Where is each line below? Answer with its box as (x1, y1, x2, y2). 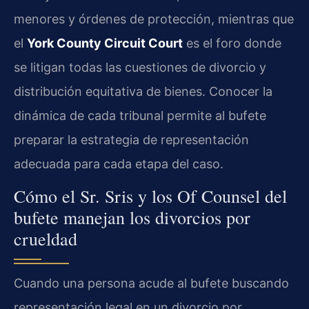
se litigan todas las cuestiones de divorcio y (14, 59, 266, 74)
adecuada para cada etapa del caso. (14, 156, 223, 171)
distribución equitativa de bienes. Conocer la (14, 83, 272, 99)
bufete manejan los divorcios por (14, 206, 250, 230)
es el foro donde (183, 35, 281, 50)
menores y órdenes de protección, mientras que (14, 11, 294, 26)
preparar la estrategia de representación (14, 132, 249, 147)
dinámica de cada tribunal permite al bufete (14, 108, 266, 123)
